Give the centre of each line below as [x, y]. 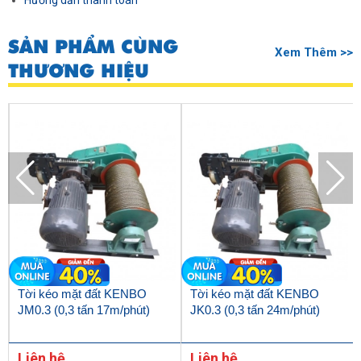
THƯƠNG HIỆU [79, 71]
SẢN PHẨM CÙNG [93, 47]
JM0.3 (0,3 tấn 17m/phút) [83, 310]
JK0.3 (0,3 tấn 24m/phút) [255, 310]
